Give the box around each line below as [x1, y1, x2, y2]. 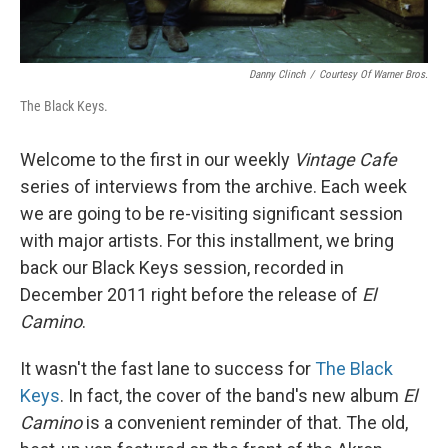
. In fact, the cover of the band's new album [60, 385, 403, 407]
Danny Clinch [249, 68, 305, 82]
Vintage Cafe [294, 149, 397, 171]
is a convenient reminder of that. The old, [82, 412, 408, 434]
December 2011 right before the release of [20, 284, 362, 306]
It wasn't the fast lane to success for [20, 358, 315, 380]
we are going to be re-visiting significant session [20, 203, 403, 225]
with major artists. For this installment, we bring [20, 230, 394, 252]
